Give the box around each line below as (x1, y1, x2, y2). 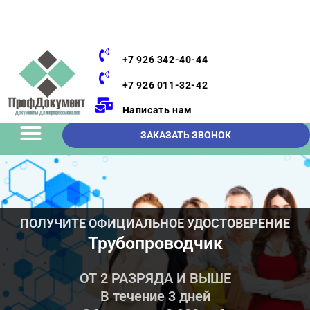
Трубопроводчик (87, 233, 223, 254)
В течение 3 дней (100, 288, 210, 305)
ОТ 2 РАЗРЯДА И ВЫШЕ (79, 270, 231, 287)
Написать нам (122, 104, 195, 116)
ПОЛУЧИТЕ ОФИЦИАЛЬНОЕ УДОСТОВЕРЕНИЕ (20, 216, 290, 231)
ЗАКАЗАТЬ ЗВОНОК (140, 129, 232, 140)
